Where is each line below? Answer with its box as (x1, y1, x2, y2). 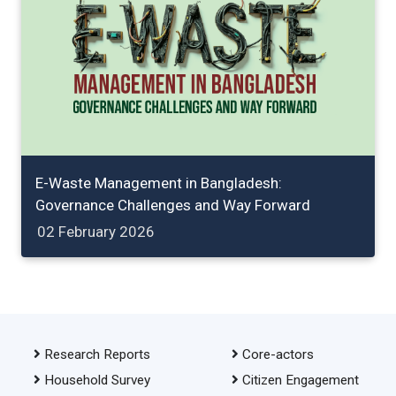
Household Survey (43, 371, 150, 388)
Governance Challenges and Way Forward (35, 195, 310, 214)
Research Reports (43, 346, 150, 362)
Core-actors (241, 346, 314, 362)
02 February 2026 (37, 222, 155, 240)
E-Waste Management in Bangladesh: (35, 173, 282, 192)
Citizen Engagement (241, 371, 359, 388)
